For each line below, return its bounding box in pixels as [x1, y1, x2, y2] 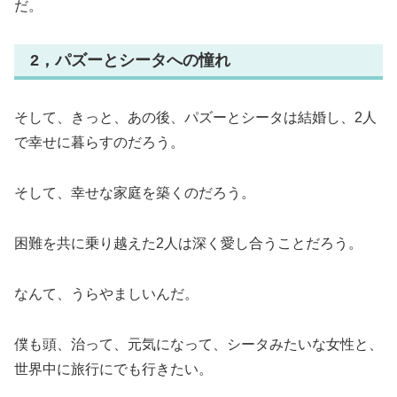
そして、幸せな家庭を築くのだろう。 [14, 185, 255, 201]
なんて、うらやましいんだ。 [14, 285, 198, 301]
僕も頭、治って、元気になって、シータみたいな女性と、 [14, 336, 383, 352]
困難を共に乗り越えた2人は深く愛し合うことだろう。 [14, 235, 362, 251]
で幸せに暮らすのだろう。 [14, 135, 184, 151]
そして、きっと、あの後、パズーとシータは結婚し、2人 [14, 110, 377, 126]
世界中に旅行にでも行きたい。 [14, 361, 213, 377]
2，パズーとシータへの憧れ [30, 51, 230, 69]
